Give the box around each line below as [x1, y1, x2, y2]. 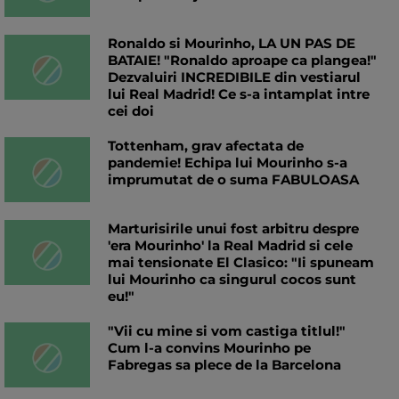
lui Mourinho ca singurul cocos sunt [108, 271, 356, 289]
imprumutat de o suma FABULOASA [108, 171, 359, 189]
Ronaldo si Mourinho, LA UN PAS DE [108, 35, 355, 53]
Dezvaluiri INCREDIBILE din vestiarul [108, 69, 361, 86]
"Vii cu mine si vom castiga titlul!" [108, 322, 346, 340]
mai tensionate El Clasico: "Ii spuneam [108, 254, 374, 272]
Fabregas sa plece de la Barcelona [108, 356, 341, 374]
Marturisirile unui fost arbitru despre [108, 220, 359, 238]
